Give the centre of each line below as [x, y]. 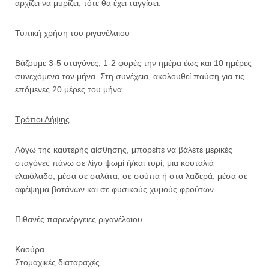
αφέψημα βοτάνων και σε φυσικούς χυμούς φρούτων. [116, 189]
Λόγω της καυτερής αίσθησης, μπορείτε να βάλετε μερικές [124, 150]
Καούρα [30, 249]
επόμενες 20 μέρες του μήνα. [70, 90]
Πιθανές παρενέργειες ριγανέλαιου [79, 219]
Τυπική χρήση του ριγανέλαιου [72, 33]
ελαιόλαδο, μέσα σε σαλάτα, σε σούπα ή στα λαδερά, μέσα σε [131, 176]
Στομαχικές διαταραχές [57, 263]
